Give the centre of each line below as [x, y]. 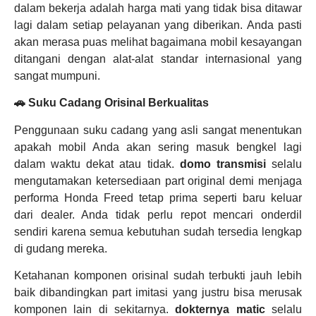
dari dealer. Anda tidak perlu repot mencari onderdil [158, 214]
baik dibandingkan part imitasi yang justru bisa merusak [158, 293]
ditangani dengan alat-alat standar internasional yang [158, 59]
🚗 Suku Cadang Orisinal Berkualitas [111, 103]
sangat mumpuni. [57, 75]
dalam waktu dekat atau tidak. [97, 164]
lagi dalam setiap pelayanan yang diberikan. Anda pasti [158, 25]
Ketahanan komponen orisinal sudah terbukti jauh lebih [158, 276]
